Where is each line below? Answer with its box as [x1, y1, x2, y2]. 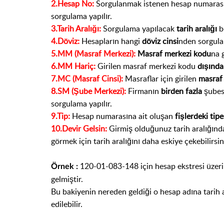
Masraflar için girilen [123, 72, 198, 84]
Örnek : [51, 162, 78, 170]
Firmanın [128, 85, 161, 96]
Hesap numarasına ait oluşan [72, 110, 175, 121]
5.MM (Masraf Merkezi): [51, 47, 135, 59]
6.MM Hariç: [51, 60, 97, 71]
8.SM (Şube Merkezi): [51, 85, 128, 96]
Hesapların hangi [81, 35, 142, 46]
